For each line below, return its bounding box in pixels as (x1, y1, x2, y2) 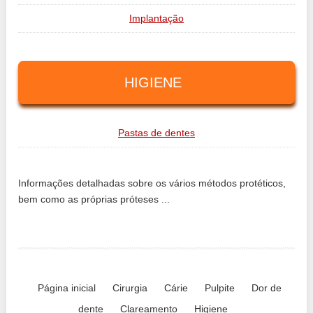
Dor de (252, 282, 282, 293)
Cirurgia (112, 282, 148, 293)
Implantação (129, 12, 184, 24)
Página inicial (38, 282, 96, 293)
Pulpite (205, 282, 235, 293)
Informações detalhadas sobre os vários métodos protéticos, (18, 177, 286, 189)
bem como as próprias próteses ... (18, 193, 170, 205)
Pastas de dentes (117, 126, 195, 138)
